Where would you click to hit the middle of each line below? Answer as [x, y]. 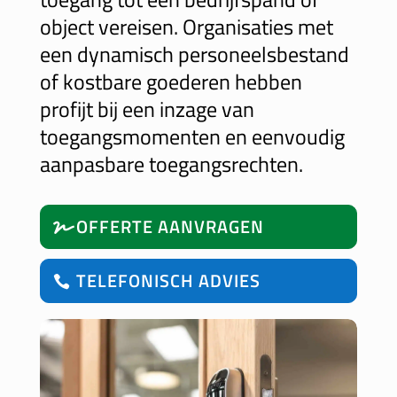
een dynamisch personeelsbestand [194, 54]
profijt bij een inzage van [147, 109]
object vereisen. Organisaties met [186, 27]
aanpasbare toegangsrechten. [171, 164]
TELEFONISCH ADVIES [168, 280]
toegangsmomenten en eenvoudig [192, 136]
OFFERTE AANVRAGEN [170, 226]
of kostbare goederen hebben [171, 82]
